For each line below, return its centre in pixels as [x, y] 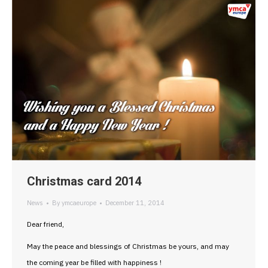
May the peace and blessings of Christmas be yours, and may [128, 246]
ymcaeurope [79, 203]
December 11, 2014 [135, 203]
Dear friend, [45, 224]
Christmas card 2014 [84, 182]
